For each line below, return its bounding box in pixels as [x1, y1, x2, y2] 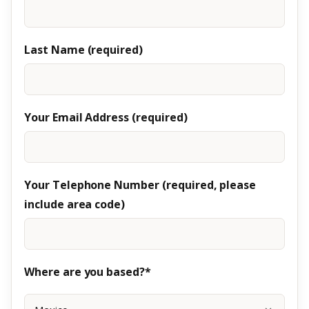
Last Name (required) [24, 42, 143, 57]
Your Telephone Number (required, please [24, 177, 257, 192]
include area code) [24, 197, 126, 212]
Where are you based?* [24, 264, 151, 279]
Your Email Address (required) [24, 110, 188, 125]
